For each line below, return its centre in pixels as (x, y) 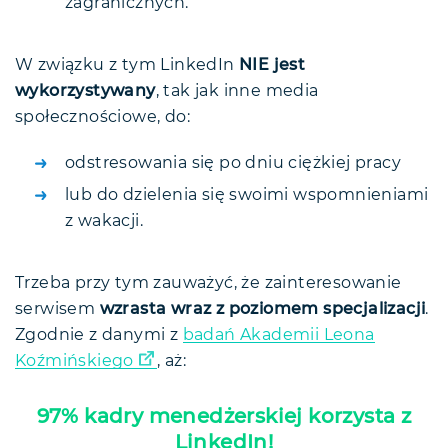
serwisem (57, 308)
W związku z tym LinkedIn (127, 64)
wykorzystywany (85, 90)
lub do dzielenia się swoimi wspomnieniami (247, 194)
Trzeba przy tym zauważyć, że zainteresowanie (208, 282)
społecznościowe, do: (102, 116)
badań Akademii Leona (278, 334)
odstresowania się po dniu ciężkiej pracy (233, 162)
